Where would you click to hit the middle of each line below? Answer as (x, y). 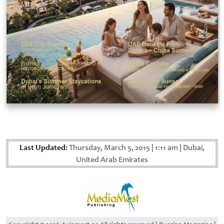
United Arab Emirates (112, 160)
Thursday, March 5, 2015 (109, 148)
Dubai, (193, 148)
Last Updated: (43, 147)
